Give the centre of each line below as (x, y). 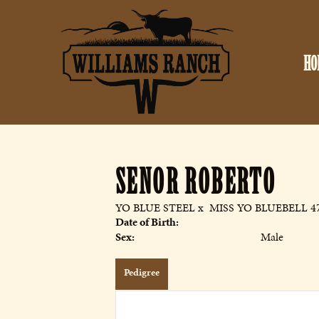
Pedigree (142, 272)
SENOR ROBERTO (196, 182)
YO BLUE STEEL (155, 208)
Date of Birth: (147, 222)
